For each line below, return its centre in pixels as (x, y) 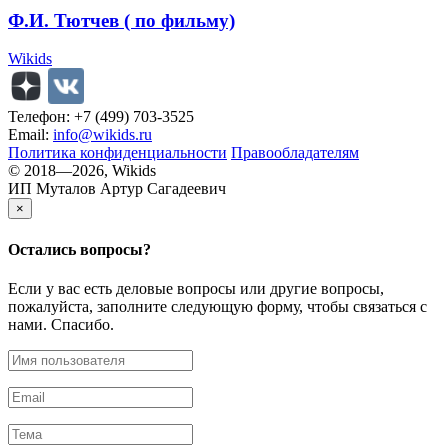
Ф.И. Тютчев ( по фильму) (121, 20)
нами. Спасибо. (61, 324)
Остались (44, 249)
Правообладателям (295, 153)
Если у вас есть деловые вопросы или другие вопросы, (196, 288)
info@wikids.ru (102, 135)
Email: (30, 135)
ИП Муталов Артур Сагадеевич (117, 189)
